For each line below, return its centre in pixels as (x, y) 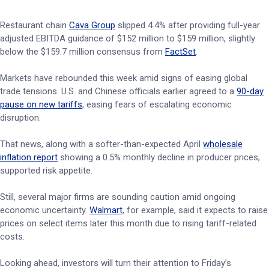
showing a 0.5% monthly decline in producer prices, (159, 157)
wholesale (223, 144)
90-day (250, 91)
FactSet (180, 52)
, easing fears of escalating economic (157, 104)
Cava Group (92, 25)
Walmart (106, 210)
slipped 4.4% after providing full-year (188, 25)
